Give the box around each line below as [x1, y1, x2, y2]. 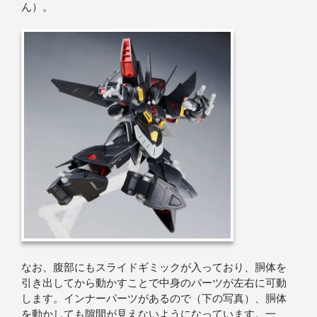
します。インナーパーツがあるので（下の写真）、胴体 [21, 293, 287, 305]
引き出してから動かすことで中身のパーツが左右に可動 [21, 277, 287, 289]
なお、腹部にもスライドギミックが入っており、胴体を [21, 262, 287, 274]
